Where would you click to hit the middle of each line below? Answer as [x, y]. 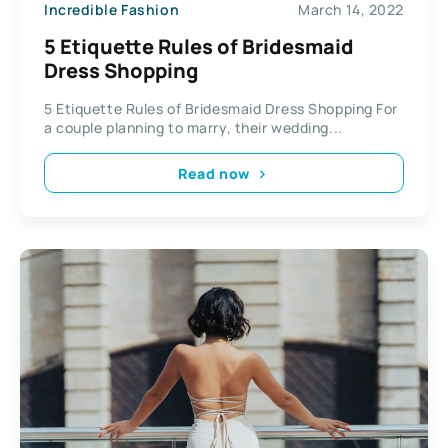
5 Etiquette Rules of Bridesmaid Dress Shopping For [221, 109]
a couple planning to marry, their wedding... [193, 128]
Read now [214, 173]
